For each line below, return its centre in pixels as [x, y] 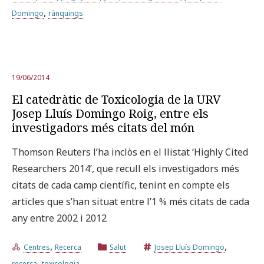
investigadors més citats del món [103, 127]
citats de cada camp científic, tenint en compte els [121, 185]
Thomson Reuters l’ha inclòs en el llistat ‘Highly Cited [130, 152]
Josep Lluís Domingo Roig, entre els [110, 113]
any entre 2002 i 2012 [59, 218]
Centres [37, 247]
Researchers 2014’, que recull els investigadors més [126, 168]
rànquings [66, 13]
